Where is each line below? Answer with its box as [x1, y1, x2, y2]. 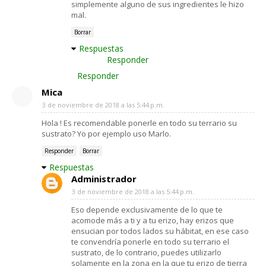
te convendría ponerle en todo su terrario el [71, 236, 229, 247]
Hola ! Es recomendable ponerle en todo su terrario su [42, 117, 237, 128]
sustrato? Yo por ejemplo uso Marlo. [42, 128, 171, 139]
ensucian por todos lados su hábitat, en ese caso [71, 225, 249, 236]
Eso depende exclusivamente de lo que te [71, 204, 223, 215]
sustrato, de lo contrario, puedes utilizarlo [71, 246, 221, 258]
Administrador [71, 172, 137, 185]
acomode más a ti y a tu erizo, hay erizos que [71, 214, 234, 226]
